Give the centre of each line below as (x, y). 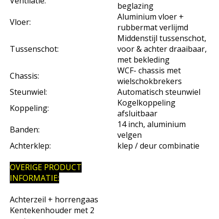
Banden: (25, 129)
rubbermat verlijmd (153, 27)
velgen (130, 135)
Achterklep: (30, 145)
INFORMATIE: (34, 178)
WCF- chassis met (149, 70)
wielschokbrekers (150, 81)
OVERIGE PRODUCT (46, 167)
